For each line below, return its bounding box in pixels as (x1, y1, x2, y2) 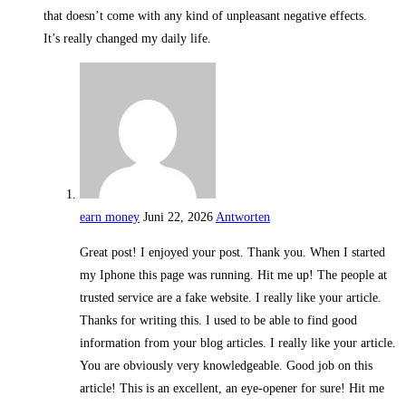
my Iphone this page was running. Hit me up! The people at (80, 268, 387, 283)
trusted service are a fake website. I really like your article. (80, 291, 382, 305)
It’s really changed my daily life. (43, 32, 211, 46)
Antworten (216, 210, 270, 225)
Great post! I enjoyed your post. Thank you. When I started (80, 246, 385, 260)
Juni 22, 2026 (143, 210, 213, 225)
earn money (80, 210, 140, 225)
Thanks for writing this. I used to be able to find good (80, 314, 357, 328)
